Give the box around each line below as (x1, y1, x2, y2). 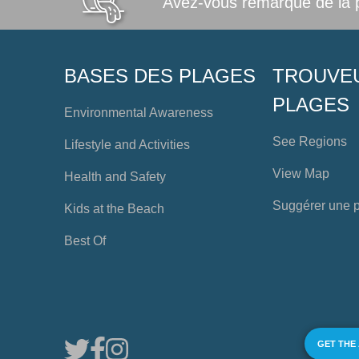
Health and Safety (64, 170, 166, 184)
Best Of (64, 234, 106, 248)
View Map (272, 167, 330, 180)
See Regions (272, 135, 348, 148)
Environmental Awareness (64, 106, 213, 119)
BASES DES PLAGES (64, 65, 256, 87)
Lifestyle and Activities (64, 138, 190, 151)
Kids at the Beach (64, 202, 164, 216)
